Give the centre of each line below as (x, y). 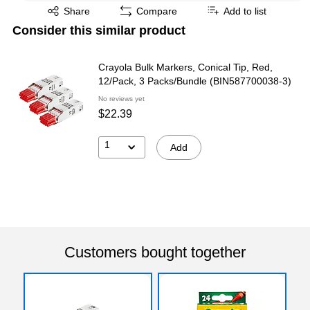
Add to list (245, 11)
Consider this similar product (99, 30)
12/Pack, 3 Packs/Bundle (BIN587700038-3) (195, 81)
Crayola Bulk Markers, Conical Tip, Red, (185, 67)
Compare (157, 11)
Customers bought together (155, 252)
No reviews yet (121, 98)
